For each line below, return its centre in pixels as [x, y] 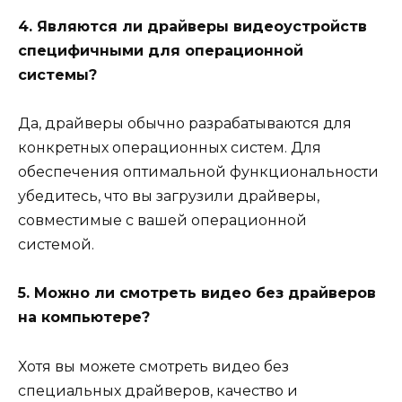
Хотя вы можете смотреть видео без [153, 366]
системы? [57, 75]
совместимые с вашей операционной [162, 221]
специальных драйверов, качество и [158, 390]
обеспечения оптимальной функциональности [198, 172]
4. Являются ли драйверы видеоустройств [192, 27]
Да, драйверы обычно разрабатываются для [185, 124]
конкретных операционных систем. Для [170, 148]
